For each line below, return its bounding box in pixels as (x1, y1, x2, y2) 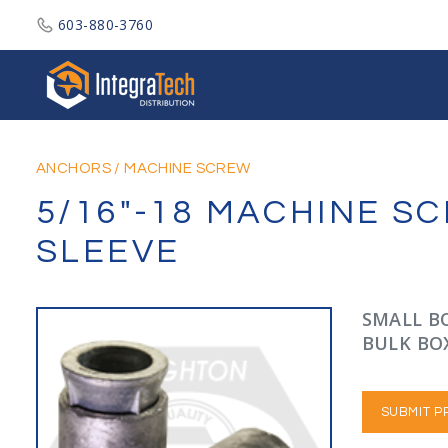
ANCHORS (36, 161, 111, 176)
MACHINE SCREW (124, 161, 251, 176)
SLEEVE (36, 234, 181, 269)
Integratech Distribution (204, 49, 368, 68)
